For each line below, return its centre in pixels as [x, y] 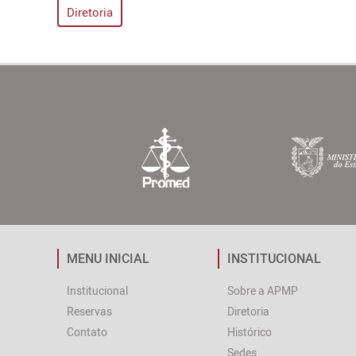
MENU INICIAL [108, 258]
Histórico [249, 332]
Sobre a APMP [262, 290]
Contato [87, 332]
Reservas [89, 311]
